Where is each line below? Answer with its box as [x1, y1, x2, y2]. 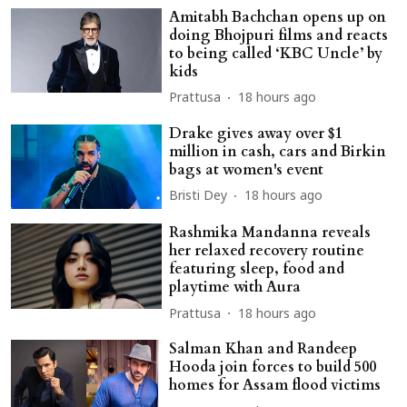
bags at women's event [169, 159, 324, 180]
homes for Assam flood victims [169, 375, 382, 396]
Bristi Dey [169, 189, 228, 204]
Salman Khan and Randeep [169, 339, 358, 360]
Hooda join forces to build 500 [169, 357, 377, 378]
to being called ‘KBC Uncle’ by [169, 43, 383, 64]
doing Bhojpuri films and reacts [169, 25, 389, 45]
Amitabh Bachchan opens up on [169, 6, 387, 27]
